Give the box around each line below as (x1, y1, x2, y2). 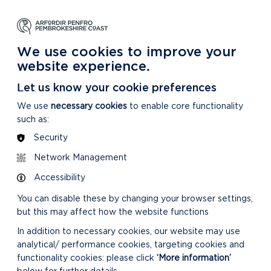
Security (34, 132, 68, 142)
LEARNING (24, 16, 70, 26)
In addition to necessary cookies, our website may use (17, 226, 240, 236)
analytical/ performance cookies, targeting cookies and (17, 240, 244, 249)
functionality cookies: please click (17, 253, 157, 263)
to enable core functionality (127, 101, 243, 111)
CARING (100, 16, 135, 26)
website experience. (17, 57, 150, 73)
